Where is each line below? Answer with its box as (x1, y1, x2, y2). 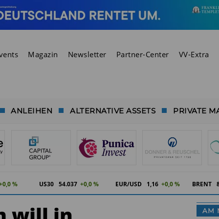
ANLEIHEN (11, 106, 53, 115)
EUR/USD (115, 180, 142, 188)
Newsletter (67, 49, 107, 59)
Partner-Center (116, 49, 169, 59)
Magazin (28, 49, 58, 59)
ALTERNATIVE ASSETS (70, 106, 156, 115)
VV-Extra (178, 49, 209, 59)
